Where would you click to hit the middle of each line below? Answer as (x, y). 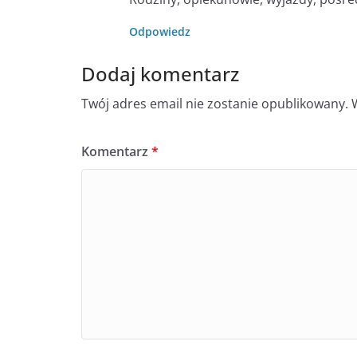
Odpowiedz (160, 31)
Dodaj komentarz (160, 73)
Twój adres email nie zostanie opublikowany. (215, 103)
